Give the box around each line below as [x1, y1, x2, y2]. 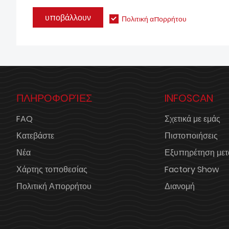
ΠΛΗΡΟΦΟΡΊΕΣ [16, 91, 92, 105]
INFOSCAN [165, 91, 214, 105]
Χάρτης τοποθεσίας [16, 164, 87, 175]
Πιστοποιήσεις [165, 130, 218, 142]
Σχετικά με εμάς [165, 113, 221, 125]
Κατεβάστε [16, 130, 54, 142]
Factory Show [165, 164, 219, 175]
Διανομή [165, 180, 195, 192]
